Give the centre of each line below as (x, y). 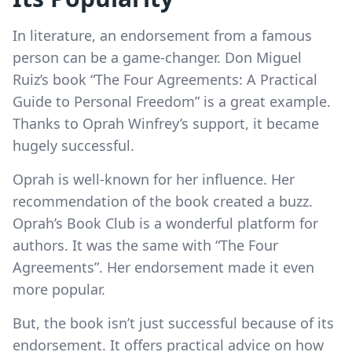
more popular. (59, 289)
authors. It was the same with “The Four (145, 245)
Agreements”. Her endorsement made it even (163, 267)
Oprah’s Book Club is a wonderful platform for (165, 223)
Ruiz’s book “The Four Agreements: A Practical (165, 79)
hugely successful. (73, 145)
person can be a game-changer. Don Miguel (157, 57)
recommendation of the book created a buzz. (163, 201)
